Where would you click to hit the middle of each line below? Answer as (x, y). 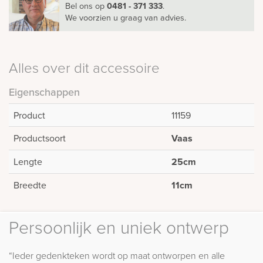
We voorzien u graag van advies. (126, 18)
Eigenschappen (44, 92)
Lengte (28, 162)
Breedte (30, 185)
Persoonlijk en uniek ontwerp (119, 227)
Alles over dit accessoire (84, 68)
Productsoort (40, 138)
